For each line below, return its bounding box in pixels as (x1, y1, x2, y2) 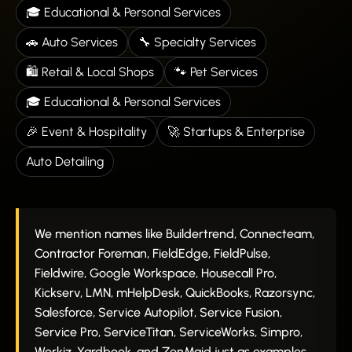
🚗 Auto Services (26, 34, 118, 49)
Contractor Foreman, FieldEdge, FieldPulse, (35, 245, 270, 261)
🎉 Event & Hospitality (26, 123, 147, 139)
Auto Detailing (26, 153, 104, 169)
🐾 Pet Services (174, 64, 258, 79)
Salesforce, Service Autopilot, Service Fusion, (35, 304, 282, 320)
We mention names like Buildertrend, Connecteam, (35, 225, 314, 241)
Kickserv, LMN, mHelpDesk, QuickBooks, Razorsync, (35, 284, 315, 300)
